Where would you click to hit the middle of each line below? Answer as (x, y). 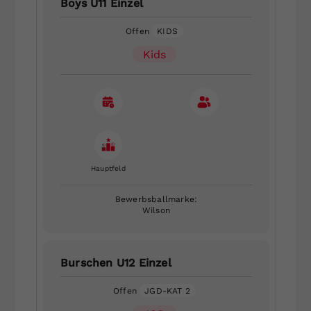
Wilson (156, 210)
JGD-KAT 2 (167, 291)
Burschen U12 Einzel (116, 262)
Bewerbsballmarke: (156, 199)
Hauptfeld (108, 168)
